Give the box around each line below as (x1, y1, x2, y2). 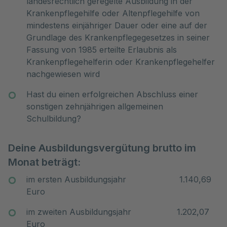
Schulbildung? (26, 113, 81, 124)
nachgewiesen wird (26, 69, 100, 79)
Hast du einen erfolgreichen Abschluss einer (26, 89, 198, 99)
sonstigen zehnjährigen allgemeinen (26, 101, 163, 111)
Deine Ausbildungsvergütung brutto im (8, 142, 196, 154)
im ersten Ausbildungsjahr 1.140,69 (26, 174, 211, 184)
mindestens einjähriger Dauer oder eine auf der (26, 20, 207, 30)
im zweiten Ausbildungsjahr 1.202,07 (26, 207, 209, 217)
